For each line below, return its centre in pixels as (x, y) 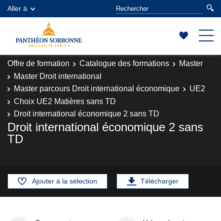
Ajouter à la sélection (65, 181)
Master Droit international (58, 76)
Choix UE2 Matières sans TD (65, 101)
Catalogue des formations (124, 63)
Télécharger (160, 181)
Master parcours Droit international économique (97, 89)
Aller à (17, 8)
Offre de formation (38, 63)
